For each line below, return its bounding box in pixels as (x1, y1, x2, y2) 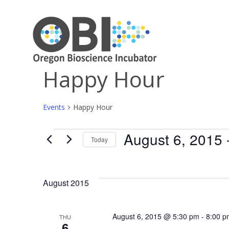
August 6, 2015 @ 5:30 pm (112, 211, 199, 221)
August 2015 (43, 177, 89, 189)
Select (123, 149, 146, 161)
